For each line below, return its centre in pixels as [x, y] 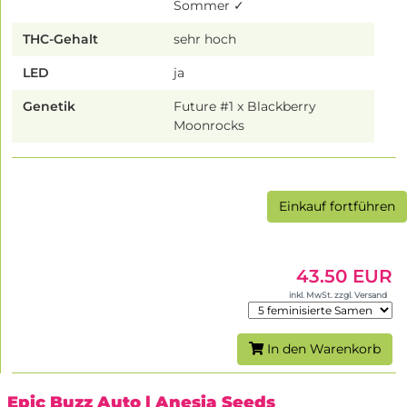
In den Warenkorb [322, 349]
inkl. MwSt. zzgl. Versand [338, 294]
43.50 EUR [344, 276]
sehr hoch [205, 39]
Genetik [49, 106]
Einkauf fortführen [337, 206]
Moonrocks [209, 125]
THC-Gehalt [60, 39]
